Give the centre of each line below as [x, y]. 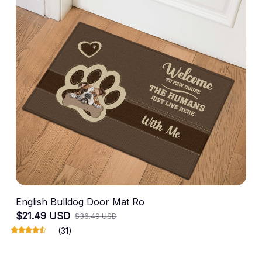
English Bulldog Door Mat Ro [80, 201]
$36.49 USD [96, 216]
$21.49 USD [43, 216]
